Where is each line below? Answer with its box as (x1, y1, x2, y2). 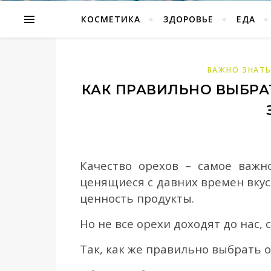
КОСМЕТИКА (80, 13, 140, 25)
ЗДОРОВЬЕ (163, 13, 214, 25)
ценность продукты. (80, 191, 194, 206)
